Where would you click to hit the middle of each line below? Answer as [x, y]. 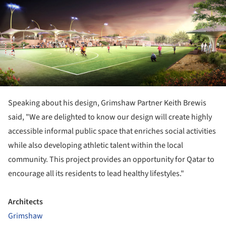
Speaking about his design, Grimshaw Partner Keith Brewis [107, 103]
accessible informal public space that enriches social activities [112, 131]
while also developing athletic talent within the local [96, 146]
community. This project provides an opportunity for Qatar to [111, 160]
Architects [25, 202]
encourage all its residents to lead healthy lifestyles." [96, 174]
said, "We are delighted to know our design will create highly [110, 117]
